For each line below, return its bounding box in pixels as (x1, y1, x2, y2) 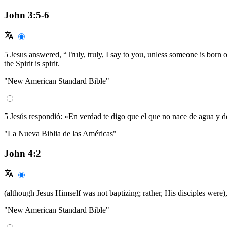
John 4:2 (4, 147, 41, 159)
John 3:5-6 (4, 10, 49, 21)
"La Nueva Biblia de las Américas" (4, 129, 117, 138)
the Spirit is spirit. (4, 59, 60, 68)
